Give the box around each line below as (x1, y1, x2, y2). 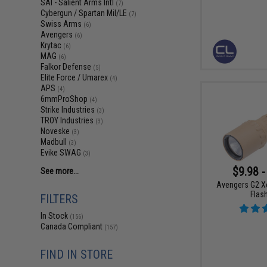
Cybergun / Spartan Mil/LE (41, 8, 129, 18)
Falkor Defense (41, 62, 94, 72)
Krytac (41, 41, 64, 50)
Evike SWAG (41, 148, 83, 157)
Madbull (41, 137, 69, 147)
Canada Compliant (41, 222, 105, 231)
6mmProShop (41, 94, 90, 104)
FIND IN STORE (40, 247, 113, 262)
